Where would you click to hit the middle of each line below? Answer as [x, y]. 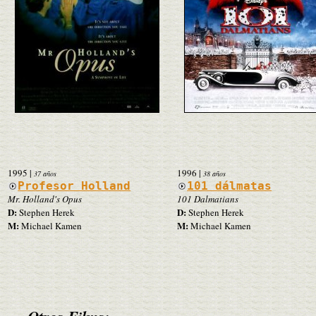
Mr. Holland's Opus [45, 199]
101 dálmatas [230, 186]
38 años [214, 173]
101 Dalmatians [208, 199]
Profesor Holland [74, 186]
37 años [45, 173]
